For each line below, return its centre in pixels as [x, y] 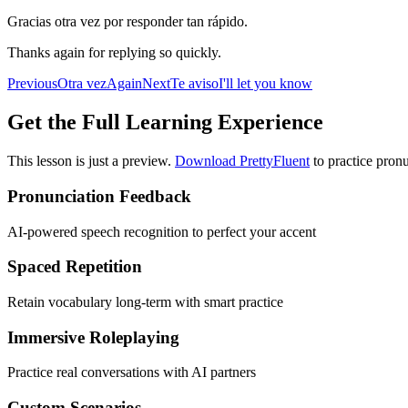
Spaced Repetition [75, 267]
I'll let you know [265, 84]
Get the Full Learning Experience [165, 122]
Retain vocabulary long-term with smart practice [145, 301]
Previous [32, 84]
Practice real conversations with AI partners [132, 372]
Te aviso [194, 84]
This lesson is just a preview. [91, 161]
